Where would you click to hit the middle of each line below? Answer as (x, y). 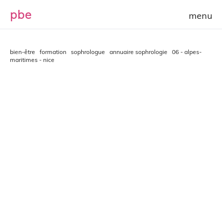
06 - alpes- (187, 52)
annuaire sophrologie (139, 52)
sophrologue (88, 52)
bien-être (23, 52)
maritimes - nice (32, 60)
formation (53, 52)
